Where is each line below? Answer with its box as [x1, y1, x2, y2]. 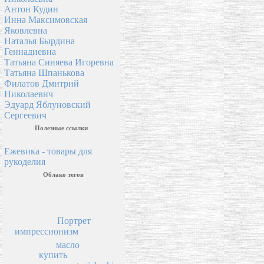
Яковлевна [4, 25, 47, 36]
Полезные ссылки [35, 124, 88, 132]
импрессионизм [14, 226, 78, 237]
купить [38, 249, 67, 260]
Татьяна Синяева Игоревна [4, 57, 114, 68]
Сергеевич [4, 110, 47, 121]
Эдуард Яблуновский [4, 100, 91, 110]
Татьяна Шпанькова [4, 68, 84, 78]
